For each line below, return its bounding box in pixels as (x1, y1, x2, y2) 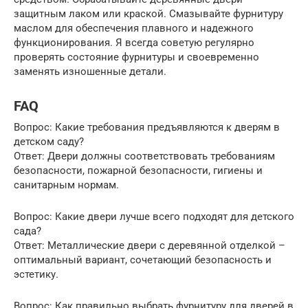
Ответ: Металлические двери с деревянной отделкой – (14, 239, 285, 252)
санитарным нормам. (14, 179, 119, 192)
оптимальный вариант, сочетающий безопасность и (14, 254, 272, 267)
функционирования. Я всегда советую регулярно (14, 36, 254, 49)
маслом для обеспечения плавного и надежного (14, 22, 254, 35)
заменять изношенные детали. (14, 65, 166, 78)
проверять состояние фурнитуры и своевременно (14, 51, 259, 64)
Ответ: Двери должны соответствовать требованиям (14, 150, 275, 163)
